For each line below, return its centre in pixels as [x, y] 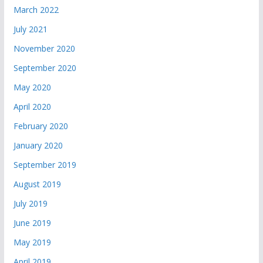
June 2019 [32, 223]
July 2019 [30, 204]
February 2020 [41, 126]
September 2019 [45, 165]
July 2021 [30, 29]
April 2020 [32, 107]
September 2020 [45, 68]
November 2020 [44, 49]
